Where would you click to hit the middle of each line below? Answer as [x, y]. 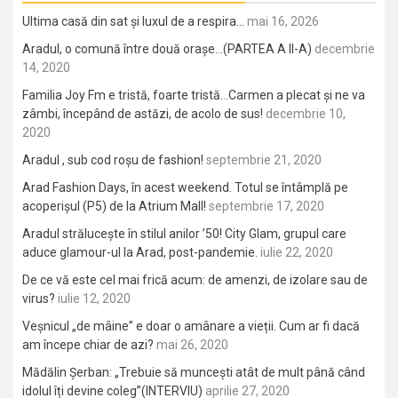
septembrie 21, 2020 [264, 160]
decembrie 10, [306, 114]
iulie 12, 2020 [94, 298]
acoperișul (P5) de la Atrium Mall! [114, 206]
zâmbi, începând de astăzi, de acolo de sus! [143, 114]
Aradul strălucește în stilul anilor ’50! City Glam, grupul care [184, 234]
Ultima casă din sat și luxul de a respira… [133, 21]
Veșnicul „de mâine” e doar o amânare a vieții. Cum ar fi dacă [191, 326]
